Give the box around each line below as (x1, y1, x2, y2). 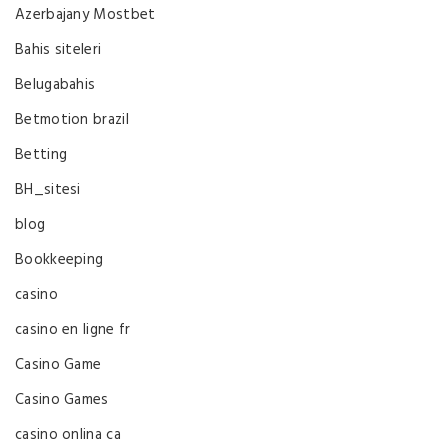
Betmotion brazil (15, 107, 129, 132)
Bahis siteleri (15, 37, 102, 62)
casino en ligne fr (15, 317, 131, 342)
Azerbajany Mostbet (15, 2, 156, 27)
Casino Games (15, 387, 109, 412)
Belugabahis (15, 72, 96, 97)
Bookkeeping (15, 247, 104, 272)
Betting (15, 142, 68, 167)
